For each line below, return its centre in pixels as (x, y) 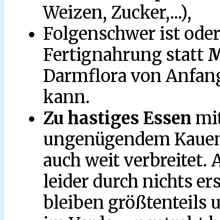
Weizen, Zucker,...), (117, 12)
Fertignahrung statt (125, 55)
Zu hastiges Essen (117, 118)
